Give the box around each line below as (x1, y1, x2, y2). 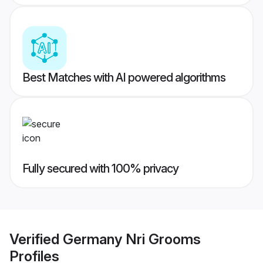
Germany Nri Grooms (63, 230, 201, 248)
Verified (9, 230, 63, 248)
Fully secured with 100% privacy (22, 161, 178, 176)
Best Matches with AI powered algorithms (22, 70, 225, 85)
